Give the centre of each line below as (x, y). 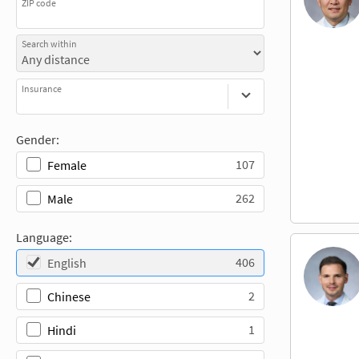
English (67, 262)
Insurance (42, 88)
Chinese (69, 296)
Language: (44, 237)
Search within (50, 44)
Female (67, 165)
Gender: (38, 139)
